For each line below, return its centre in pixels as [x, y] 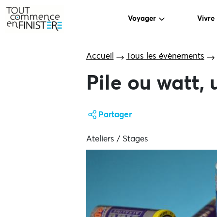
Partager [115, 115]
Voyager [142, 19]
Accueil [100, 56]
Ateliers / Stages [117, 139]
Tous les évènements [165, 56]
